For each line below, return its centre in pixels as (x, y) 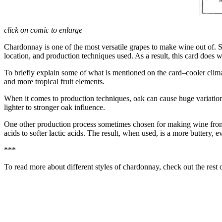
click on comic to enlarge (43, 30)
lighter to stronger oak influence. (55, 108)
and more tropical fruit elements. (54, 82)
